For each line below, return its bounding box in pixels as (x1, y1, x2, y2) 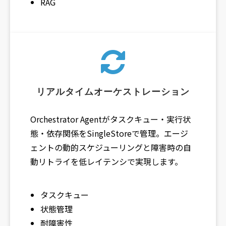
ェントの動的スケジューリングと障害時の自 (30, 141, 191, 154)
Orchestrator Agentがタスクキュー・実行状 (30, 113, 191, 126)
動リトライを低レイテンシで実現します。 (30, 155, 183, 168)
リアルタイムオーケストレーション (36, 87, 190, 97)
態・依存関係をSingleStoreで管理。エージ (30, 127, 188, 140)
